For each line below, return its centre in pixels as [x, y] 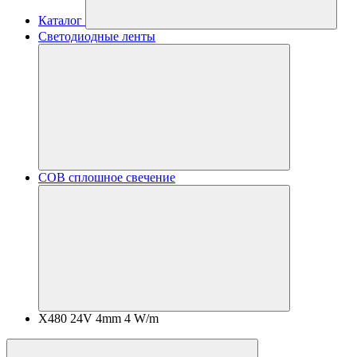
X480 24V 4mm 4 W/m [98, 318]
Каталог [60, 20]
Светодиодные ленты [97, 36]
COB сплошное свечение [107, 177]
